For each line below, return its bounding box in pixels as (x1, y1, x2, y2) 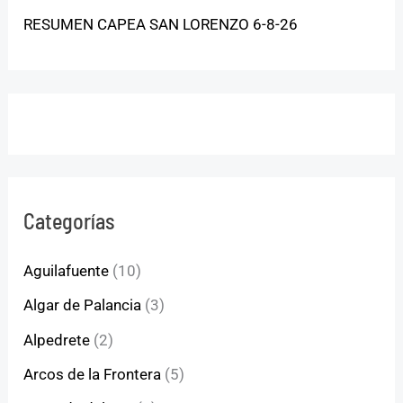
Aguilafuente (23, 262, 110, 281)
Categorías (23, 208, 115, 235)
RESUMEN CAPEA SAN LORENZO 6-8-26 (23, 15, 299, 34)
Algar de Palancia (23, 296, 142, 315)
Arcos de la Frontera (23, 364, 162, 383)
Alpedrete (23, 330, 91, 349)
